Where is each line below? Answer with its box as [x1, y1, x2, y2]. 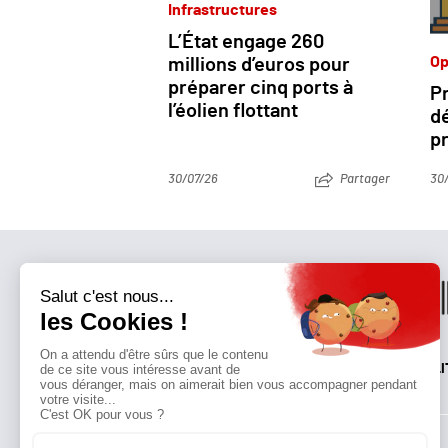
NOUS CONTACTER [301, 361, 416, 376]
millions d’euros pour [168, 55, 350, 76]
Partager [340, 173, 390, 187]
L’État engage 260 [168, 32, 324, 53]
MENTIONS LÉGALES [175, 361, 301, 376]
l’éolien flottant [168, 101, 298, 122]
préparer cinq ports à [168, 78, 353, 99]
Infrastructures [168, 2, 277, 19]
